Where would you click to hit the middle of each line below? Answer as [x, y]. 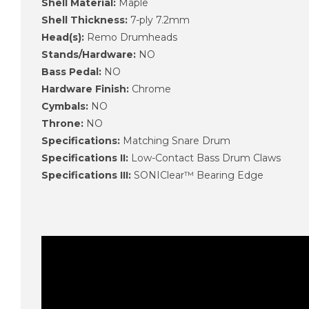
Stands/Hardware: [89, 54]
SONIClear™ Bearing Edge [197, 175]
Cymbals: [65, 106]
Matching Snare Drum [175, 140]
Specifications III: [86, 175]
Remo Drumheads [131, 37]
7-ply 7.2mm [159, 20]
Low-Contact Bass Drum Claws [205, 158]
